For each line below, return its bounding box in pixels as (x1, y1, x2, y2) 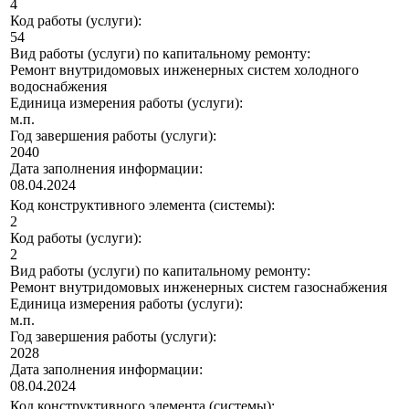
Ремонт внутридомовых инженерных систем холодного (10, 62, 359, 79)
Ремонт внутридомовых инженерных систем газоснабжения (10, 279, 387, 296)
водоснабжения (10, 79, 107, 95)
